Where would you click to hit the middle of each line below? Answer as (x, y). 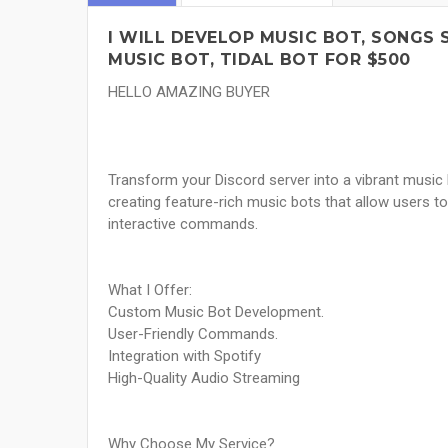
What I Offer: (150, 290)
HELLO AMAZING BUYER (189, 92)
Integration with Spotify (184, 356)
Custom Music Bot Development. (216, 312)
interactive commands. (183, 224)
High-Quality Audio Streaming (204, 378)
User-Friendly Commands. (193, 334)
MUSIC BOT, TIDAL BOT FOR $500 (259, 60)
